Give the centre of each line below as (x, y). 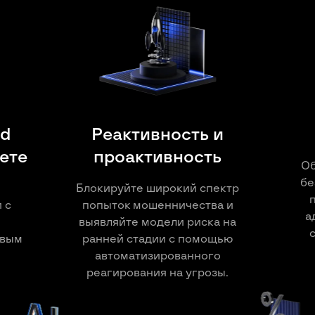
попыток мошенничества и (157, 205)
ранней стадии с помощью (157, 239)
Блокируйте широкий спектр (157, 188)
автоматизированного (157, 256)
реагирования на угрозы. (157, 272)
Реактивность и (157, 135)
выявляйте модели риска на (157, 222)
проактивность (157, 157)
